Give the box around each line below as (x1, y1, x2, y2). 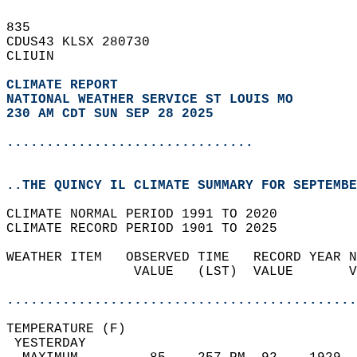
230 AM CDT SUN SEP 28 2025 (6, 107, 214, 121)
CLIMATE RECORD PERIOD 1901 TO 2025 (6, 222, 293, 236)
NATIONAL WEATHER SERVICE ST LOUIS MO (6, 92, 293, 107)
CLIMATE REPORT (6, 78, 126, 92)
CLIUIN (6, 49, 70, 64)
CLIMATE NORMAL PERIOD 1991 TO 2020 (6, 207, 293, 222)
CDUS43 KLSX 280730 (6, 35, 166, 49)
